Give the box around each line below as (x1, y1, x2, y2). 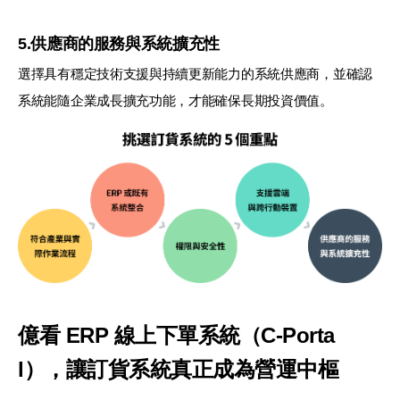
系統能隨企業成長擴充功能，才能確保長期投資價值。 (18, 92, 333, 108)
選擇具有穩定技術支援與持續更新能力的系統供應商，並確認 (18, 65, 372, 81)
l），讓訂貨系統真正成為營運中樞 (18, 356, 339, 381)
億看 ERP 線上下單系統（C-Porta (18, 322, 335, 347)
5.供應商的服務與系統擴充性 (18, 34, 220, 53)
